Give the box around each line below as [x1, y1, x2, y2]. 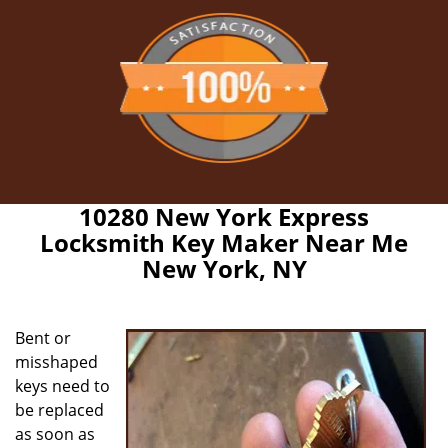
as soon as [15, 423, 95, 445]
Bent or [15, 327, 71, 349]
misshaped [15, 351, 98, 373]
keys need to [15, 375, 110, 397]
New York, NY [141, 252, 307, 285]
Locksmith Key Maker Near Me [40, 226, 408, 259]
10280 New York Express [79, 200, 369, 233]
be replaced [15, 399, 104, 421]
